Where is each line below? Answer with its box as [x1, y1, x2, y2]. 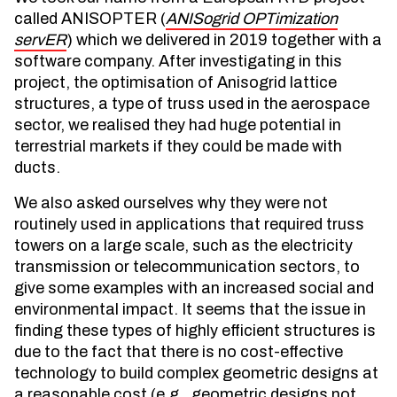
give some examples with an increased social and [14, 279, 374, 297]
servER [14, 31, 66, 49]
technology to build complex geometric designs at [14, 364, 378, 382]
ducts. [14, 159, 60, 176]
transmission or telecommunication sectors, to [14, 258, 360, 276]
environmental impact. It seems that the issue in [14, 300, 366, 318]
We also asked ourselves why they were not [14, 194, 328, 212]
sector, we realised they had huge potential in [14, 116, 341, 134]
